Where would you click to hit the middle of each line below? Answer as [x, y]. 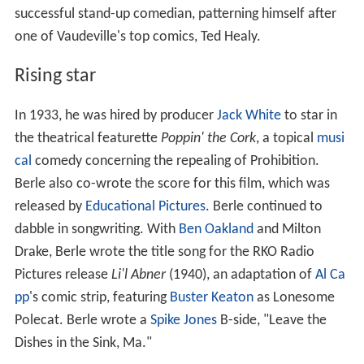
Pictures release [63, 275]
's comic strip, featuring [99, 297]
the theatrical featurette [87, 138]
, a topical [286, 138]
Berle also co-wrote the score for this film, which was [172, 184]
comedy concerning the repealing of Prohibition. [175, 161]
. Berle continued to [264, 206]
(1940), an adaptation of [240, 275]
